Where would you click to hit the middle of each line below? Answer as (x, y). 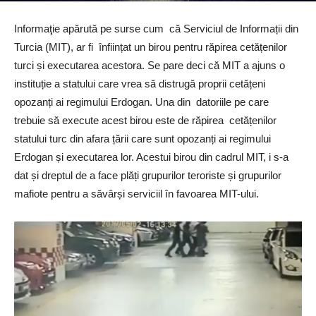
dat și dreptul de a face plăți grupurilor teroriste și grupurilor (148, 175)
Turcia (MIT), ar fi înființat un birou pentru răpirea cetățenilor (151, 47)
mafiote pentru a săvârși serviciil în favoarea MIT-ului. (136, 193)
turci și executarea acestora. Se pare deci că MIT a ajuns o (150, 65)
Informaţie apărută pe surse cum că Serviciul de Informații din (156, 28)
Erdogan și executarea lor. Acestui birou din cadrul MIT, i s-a (151, 157)
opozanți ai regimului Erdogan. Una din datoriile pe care (141, 102)
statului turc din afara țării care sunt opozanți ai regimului (142, 138)
